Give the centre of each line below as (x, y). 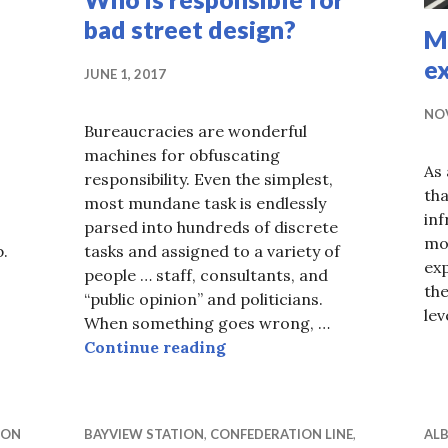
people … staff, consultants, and (206, 275)
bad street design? (190, 29)
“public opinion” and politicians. (203, 299)
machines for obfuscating (182, 155)
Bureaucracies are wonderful (195, 131)
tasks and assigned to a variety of (212, 251)
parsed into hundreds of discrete (211, 227)
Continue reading (155, 347)
